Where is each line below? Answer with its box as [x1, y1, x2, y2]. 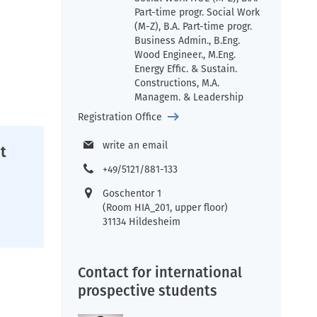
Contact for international [78, 264, 242, 281]
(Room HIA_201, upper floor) [103, 202, 228, 214]
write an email [103, 139, 168, 151]
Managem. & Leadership [134, 91, 243, 103]
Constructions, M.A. [134, 77, 219, 89]
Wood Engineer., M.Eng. [134, 49, 236, 61]
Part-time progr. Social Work [134, 6, 260, 18]
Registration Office [78, 111, 162, 123]
